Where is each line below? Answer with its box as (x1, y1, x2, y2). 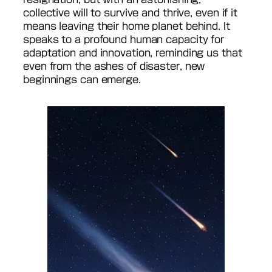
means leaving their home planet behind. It (23, 21, 230, 31)
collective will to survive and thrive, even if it (23, 8, 238, 18)
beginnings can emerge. (23, 75, 141, 84)
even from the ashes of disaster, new (23, 61, 205, 71)
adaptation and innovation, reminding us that (23, 48, 242, 58)
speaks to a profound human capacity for (23, 35, 225, 44)
